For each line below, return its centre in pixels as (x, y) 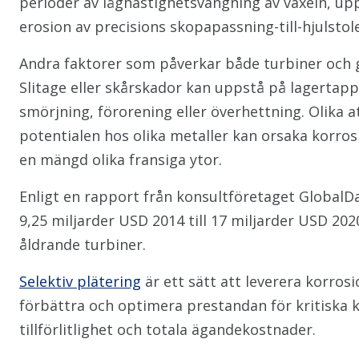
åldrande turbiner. (83, 244)
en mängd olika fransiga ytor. (121, 159)
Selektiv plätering (80, 281)
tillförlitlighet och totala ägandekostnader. (167, 329)
